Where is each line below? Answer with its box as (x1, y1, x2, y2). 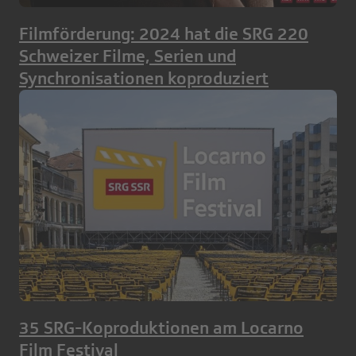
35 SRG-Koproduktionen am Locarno (19, 318, 304, 339)
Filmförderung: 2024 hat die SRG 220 (19, 23, 308, 44)
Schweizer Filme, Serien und (19, 45, 236, 66)
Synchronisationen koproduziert (19, 68, 269, 88)
